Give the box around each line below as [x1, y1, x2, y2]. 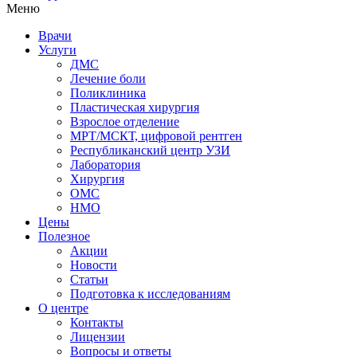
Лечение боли [70, 71, 146, 85]
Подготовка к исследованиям [70, 286, 230, 300]
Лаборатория [70, 157, 140, 171]
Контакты [70, 315, 124, 329]
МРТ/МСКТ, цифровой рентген [70, 128, 242, 143]
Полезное [38, 229, 90, 243]
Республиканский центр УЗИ [70, 143, 230, 157]
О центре [38, 300, 88, 315]
